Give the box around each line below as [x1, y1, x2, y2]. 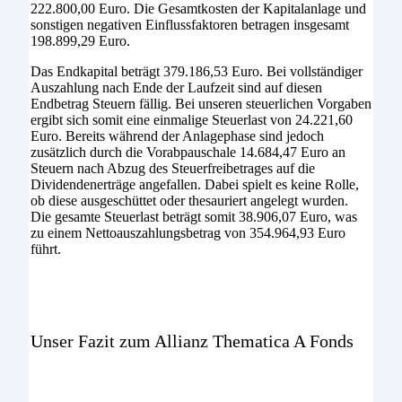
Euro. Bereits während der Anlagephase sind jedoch [30, 128, 324, 144]
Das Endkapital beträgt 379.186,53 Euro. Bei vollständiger [30, 64, 363, 80]
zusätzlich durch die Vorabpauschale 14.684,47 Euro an [30, 144, 345, 161]
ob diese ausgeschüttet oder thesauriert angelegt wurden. [30, 193, 348, 209]
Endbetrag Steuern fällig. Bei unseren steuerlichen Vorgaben [30, 96, 371, 112]
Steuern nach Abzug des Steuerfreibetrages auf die [30, 161, 315, 177]
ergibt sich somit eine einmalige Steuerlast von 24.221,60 [30, 112, 353, 128]
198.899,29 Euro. [30, 33, 130, 49]
